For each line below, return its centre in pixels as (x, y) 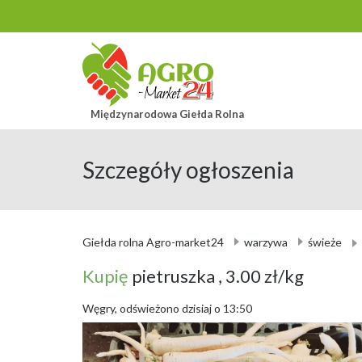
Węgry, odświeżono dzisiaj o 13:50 (167, 308)
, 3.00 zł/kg (261, 276)
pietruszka (175, 276)
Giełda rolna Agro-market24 (153, 242)
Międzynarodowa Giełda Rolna (167, 114)
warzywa (266, 242)
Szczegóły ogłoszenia (188, 170)
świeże (325, 242)
